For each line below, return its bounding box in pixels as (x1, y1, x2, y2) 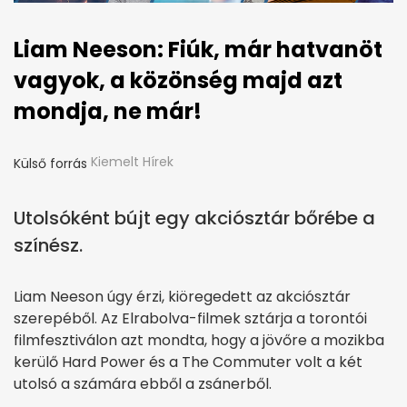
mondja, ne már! (14, 95, 202, 126)
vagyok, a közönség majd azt (14, 65, 342, 95)
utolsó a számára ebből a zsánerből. (14, 372, 272, 394)
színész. (14, 232, 83, 258)
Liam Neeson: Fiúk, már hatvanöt (14, 34, 382, 65)
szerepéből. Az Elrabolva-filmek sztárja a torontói (14, 307, 367, 329)
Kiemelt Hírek (91, 152, 174, 171)
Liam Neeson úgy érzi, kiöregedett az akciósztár (14, 285, 351, 307)
